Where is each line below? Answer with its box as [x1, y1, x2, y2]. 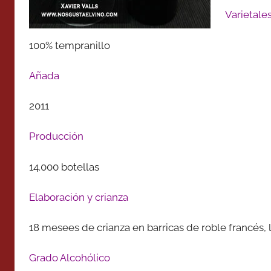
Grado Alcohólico [29, 252, 110, 264]
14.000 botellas [29, 160, 99, 173]
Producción [29, 130, 83, 143]
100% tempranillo [29, 39, 110, 51]
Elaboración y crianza [29, 191, 128, 203]
